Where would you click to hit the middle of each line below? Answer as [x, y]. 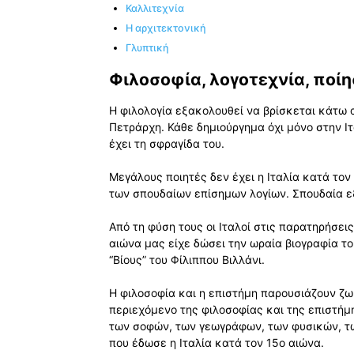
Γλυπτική [147, 48]
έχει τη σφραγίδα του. [167, 143]
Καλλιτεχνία [155, 9]
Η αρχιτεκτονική [166, 28]
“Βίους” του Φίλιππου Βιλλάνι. [187, 259]
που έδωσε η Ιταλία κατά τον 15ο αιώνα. [217, 342]
